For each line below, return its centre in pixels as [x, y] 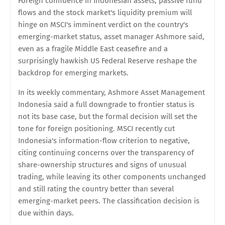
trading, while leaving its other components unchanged [112, 177]
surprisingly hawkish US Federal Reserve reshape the [107, 61]
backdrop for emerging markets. [73, 73]
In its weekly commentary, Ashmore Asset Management [111, 93]
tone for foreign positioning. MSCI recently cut [96, 129]
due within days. [46, 213]
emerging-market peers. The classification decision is [109, 201]
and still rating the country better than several [96, 189]
